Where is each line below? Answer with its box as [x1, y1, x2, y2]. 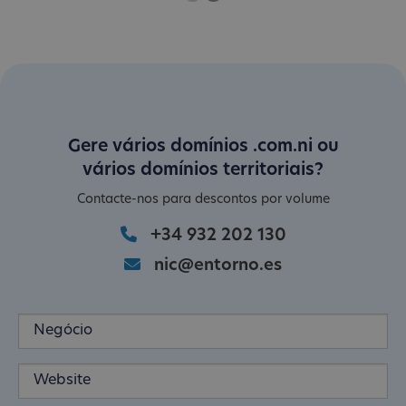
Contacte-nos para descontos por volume [76, 192, 330, 207]
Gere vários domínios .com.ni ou [67, 138, 339, 156]
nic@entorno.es [154, 256, 282, 275]
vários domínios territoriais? [82, 161, 324, 179]
